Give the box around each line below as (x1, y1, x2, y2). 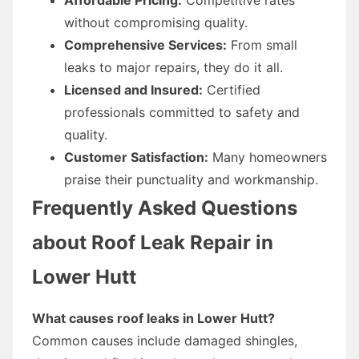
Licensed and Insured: (64, 81, 203, 98)
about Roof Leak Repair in (32, 230, 273, 254)
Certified (203, 81, 260, 98)
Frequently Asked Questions (32, 196, 297, 220)
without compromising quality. (64, 14, 248, 30)
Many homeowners (208, 148, 327, 165)
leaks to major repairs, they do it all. (64, 58, 283, 75)
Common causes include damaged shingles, (32, 332, 297, 349)
